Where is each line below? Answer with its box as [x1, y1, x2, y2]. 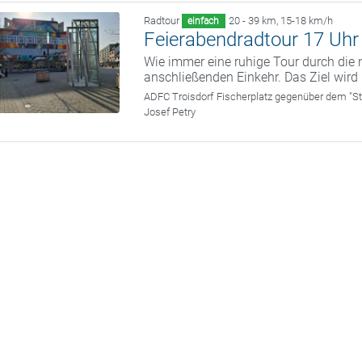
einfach [187, 15, 220, 27]
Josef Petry [144, 106, 196, 118]
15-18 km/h [280, 15, 333, 27]
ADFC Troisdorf [144, 90, 214, 103]
